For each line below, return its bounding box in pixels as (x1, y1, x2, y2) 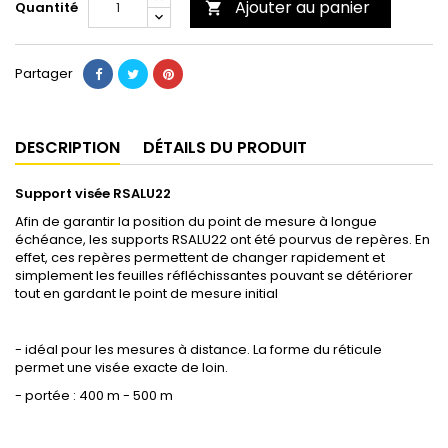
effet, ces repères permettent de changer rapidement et (15, 248, 385, 268)
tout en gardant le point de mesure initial (15, 284, 278, 304)
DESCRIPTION (15, 136, 120, 160)
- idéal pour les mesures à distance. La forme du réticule (15, 340, 382, 360)
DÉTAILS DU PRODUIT (143, 136, 307, 160)
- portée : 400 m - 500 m (15, 386, 173, 406)
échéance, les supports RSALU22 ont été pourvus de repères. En (15, 230, 430, 250)
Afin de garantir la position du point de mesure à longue (15, 212, 377, 232)
